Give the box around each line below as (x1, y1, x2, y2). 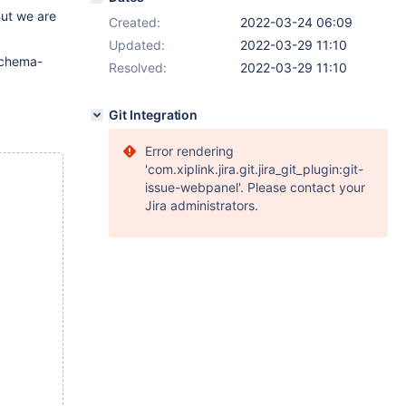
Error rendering (145, 143, 234, 159)
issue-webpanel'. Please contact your (145, 179, 365, 195)
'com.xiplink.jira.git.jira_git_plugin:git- (145, 161, 363, 177)
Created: (109, 14, 160, 30)
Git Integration (109, 107, 198, 122)
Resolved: (109, 60, 167, 75)
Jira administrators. (145, 198, 258, 213)
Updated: (109, 37, 165, 53)
